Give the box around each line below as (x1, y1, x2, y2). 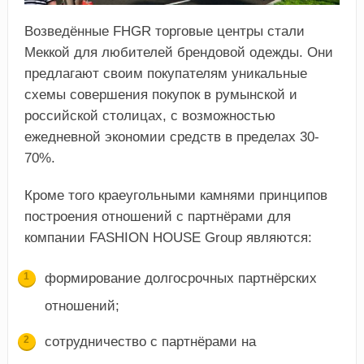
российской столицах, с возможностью (24, 107, 275, 123)
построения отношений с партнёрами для (24, 208, 291, 224)
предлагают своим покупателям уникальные (24, 65, 307, 81)
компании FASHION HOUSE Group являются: (24, 229, 312, 245)
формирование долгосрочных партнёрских (44, 270, 317, 286)
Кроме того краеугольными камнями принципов (24, 187, 327, 203)
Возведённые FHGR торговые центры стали (24, 23, 305, 39)
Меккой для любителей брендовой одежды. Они (24, 44, 333, 60)
